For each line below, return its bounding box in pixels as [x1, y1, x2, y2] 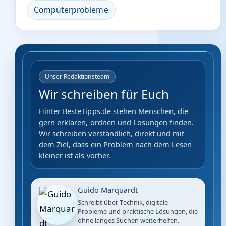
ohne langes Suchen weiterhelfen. [78, 215, 180, 225]
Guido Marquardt [78, 184, 138, 195]
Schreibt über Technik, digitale [78, 197, 168, 207]
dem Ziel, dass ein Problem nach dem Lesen [39, 139, 192, 149]
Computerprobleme [34, 4, 108, 15]
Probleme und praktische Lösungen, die [78, 206, 198, 216]
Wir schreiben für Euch [39, 86, 169, 102]
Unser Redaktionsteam [45, 72, 109, 81]
